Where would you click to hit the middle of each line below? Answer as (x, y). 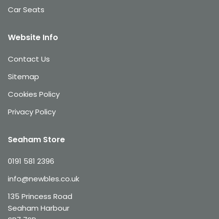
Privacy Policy (32, 112)
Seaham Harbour (39, 208)
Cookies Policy (34, 94)
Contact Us (29, 59)
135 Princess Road (40, 196)
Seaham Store (36, 140)
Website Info (33, 37)
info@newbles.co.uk (44, 179)
